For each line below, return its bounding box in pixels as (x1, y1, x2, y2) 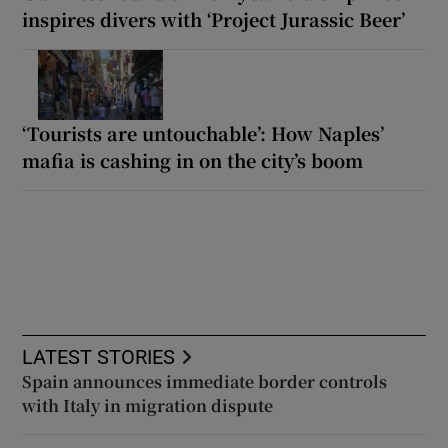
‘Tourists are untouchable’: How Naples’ (22, 119, 385, 146)
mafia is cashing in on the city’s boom (22, 146, 364, 173)
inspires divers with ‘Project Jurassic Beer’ (22, 5, 406, 32)
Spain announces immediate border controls (22, 369, 388, 393)
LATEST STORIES (22, 346, 176, 367)
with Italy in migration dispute (22, 393, 274, 417)
